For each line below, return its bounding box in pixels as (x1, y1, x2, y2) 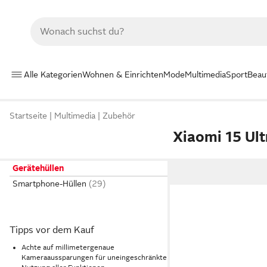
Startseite (10, 111, 47, 121)
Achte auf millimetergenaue (21, 243, 114, 252)
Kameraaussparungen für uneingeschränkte (21, 253, 167, 262)
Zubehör (103, 111, 135, 121)
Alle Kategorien (24, 69, 82, 79)
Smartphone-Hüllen (13, 179, 86, 188)
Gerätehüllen (13, 163, 64, 173)
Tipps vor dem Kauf (10, 225, 94, 235)
